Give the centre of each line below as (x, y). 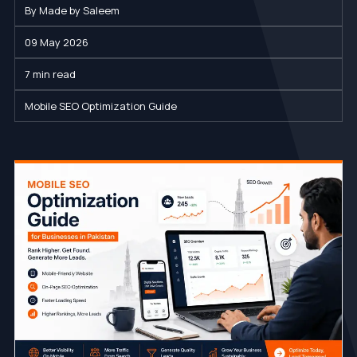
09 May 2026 (56, 42)
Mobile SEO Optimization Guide (100, 106)
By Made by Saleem (72, 10)
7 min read (50, 74)
